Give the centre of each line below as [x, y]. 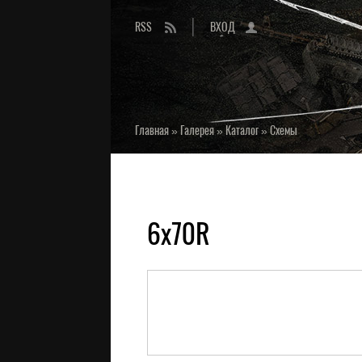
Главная [152, 130]
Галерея [197, 130]
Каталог [242, 130]
